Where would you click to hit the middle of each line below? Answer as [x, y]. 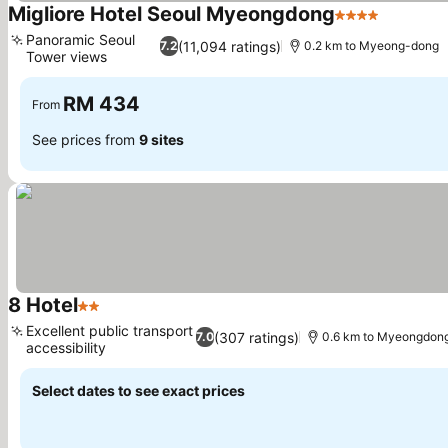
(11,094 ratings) [229, 46]
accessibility [66, 347]
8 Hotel [43, 305]
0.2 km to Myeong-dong [371, 45]
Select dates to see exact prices [138, 390]
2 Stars [104, 316]
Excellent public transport [109, 330]
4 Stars [361, 25]
